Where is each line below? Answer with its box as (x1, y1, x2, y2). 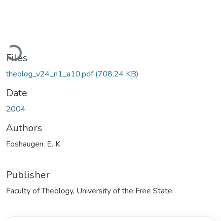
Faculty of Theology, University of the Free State (6, 185, 172, 196)
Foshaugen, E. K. (6, 138, 62, 149)
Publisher (6, 168, 50, 182)
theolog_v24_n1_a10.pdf (6, 68, 95, 79)
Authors (6, 121, 42, 135)
